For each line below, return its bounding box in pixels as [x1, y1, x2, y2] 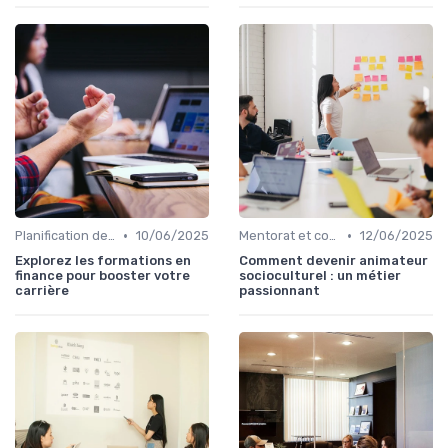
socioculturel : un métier [239, 268, 401, 284]
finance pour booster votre [15, 268, 190, 284]
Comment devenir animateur [239, 253, 428, 269]
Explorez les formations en [15, 253, 191, 269]
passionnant [239, 283, 320, 299]
